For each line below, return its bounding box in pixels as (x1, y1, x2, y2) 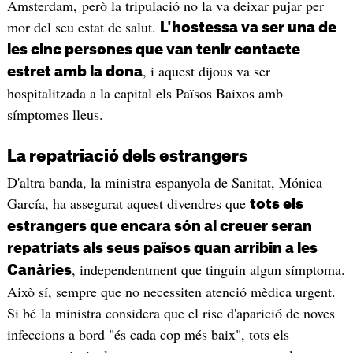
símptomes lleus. (6, 104, 103, 124)
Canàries (6, 262, 72, 277)
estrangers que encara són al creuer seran (6, 218, 312, 233)
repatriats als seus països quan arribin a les (6, 240, 318, 255)
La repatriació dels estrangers (6, 148, 247, 165)
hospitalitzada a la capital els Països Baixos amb (6, 83, 283, 102)
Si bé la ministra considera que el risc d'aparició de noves (6, 303, 335, 322)
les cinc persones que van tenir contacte (6, 42, 300, 57)
